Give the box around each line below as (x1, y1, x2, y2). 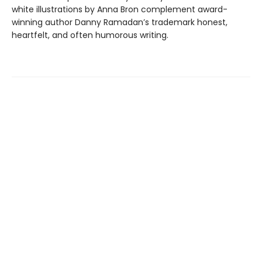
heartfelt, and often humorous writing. (12, 29, 168, 42)
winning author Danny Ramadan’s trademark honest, (12, 16, 227, 29)
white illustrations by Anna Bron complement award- (12, 4, 227, 16)
